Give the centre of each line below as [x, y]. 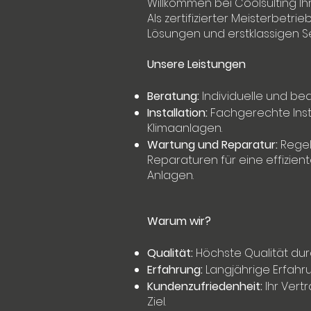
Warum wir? [179, 221]
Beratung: [173, 96]
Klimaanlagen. [185, 128]
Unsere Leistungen [196, 64]
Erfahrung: [176, 270]
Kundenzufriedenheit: [205, 286]
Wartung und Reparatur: [212, 145]
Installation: [177, 113]
